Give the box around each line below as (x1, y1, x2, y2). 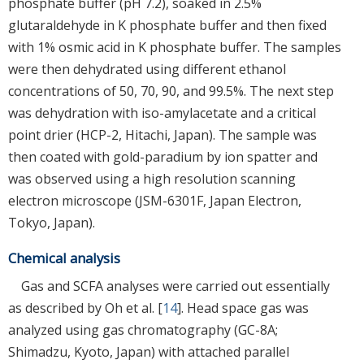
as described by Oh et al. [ (8, 298, 162, 317)
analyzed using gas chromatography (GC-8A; (8, 320, 278, 339)
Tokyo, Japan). (8, 213, 95, 232)
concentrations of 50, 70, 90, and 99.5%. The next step (8, 81, 334, 100)
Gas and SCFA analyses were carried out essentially (21, 276, 330, 295)
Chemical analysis (8, 248, 120, 267)
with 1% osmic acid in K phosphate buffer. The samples (8, 37, 341, 56)
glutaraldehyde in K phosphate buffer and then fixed (8, 15, 327, 34)
